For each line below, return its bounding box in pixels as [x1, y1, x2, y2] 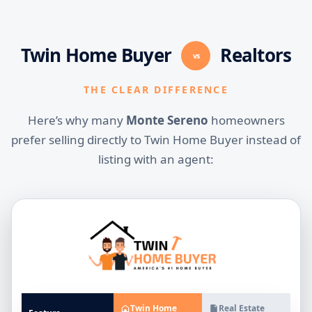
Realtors [216, 42, 292, 68]
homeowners [208, 112, 285, 129]
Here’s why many [27, 112, 126, 129]
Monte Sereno [125, 112, 208, 129]
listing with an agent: [98, 151, 214, 168]
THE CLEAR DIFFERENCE [84, 83, 228, 97]
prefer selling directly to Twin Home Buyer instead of [11, 132, 301, 148]
